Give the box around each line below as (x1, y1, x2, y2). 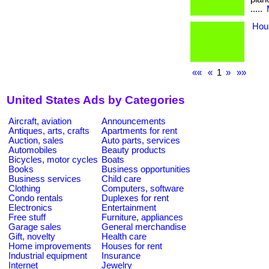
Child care (101, 174, 141, 184)
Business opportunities (101, 164, 190, 174)
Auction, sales (8, 135, 64, 145)
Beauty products (101, 145, 166, 155)
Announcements (101, 116, 166, 126)
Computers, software (101, 183, 184, 193)
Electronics (8, 202, 52, 213)
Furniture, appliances (101, 212, 183, 222)
